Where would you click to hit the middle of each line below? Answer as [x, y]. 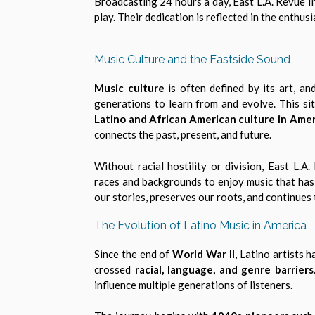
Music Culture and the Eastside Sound [192, 60]
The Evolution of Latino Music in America [200, 226]
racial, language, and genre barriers [224, 269]
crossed [115, 269]
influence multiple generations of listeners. [193, 284]
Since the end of [134, 253]
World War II [204, 253]
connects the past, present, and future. [183, 135]
